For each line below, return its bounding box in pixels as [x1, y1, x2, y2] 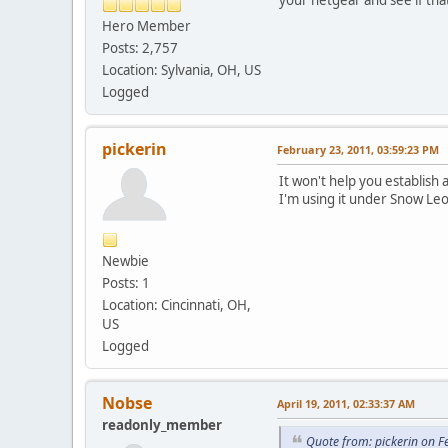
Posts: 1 [102, 273, 150, 292]
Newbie [102, 251, 149, 270]
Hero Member [102, 16, 191, 35]
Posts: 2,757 [102, 38, 178, 57]
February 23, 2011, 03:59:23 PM [277, 141, 439, 157]
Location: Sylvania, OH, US [102, 60, 261, 79]
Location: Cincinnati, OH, [102, 295, 251, 314]
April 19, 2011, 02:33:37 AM [277, 395, 415, 411]
